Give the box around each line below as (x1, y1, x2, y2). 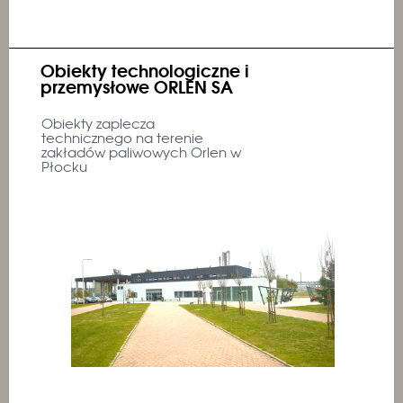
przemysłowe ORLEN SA (40, 73, 233, 99)
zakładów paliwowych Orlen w (41, 142, 241, 162)
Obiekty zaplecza (41, 113, 155, 133)
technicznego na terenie (41, 128, 203, 148)
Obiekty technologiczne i (40, 57, 249, 83)
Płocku (41, 157, 87, 176)
